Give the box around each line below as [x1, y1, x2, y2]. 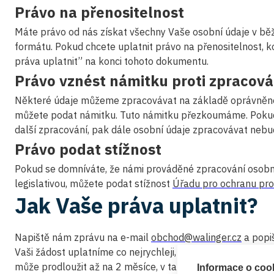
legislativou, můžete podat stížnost [15, 177, 172, 190]
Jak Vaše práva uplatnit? [15, 191, 257, 220]
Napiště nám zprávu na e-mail [15, 231, 151, 243]
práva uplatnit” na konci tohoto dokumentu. [15, 55, 209, 67]
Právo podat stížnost [15, 139, 161, 159]
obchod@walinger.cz [151, 231, 242, 243]
